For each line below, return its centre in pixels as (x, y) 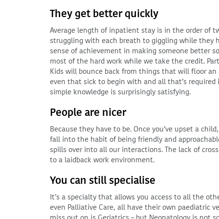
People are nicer (88, 112)
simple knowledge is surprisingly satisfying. (120, 92)
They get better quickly (104, 14)
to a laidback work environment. (102, 160)
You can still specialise (103, 180)
